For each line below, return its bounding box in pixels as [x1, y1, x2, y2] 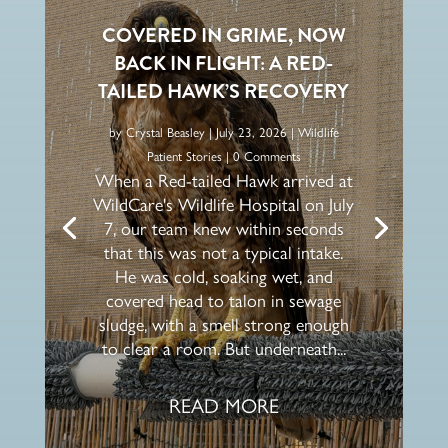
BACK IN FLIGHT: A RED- [114, 48, 334, 78]
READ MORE [168, 393, 279, 418]
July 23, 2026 [215, 124, 287, 140]
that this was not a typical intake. [104, 241, 344, 264]
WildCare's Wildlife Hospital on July [93, 193, 355, 216]
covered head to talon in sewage [106, 289, 342, 312]
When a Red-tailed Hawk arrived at [94, 169, 353, 192]
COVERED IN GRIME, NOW [101, 20, 346, 50]
